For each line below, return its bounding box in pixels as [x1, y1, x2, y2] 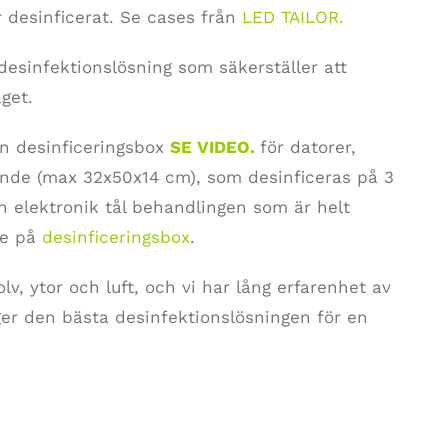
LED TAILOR [241, 6, 339, 27]
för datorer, [259, 136, 356, 157]
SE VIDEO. [169, 136, 255, 157]
